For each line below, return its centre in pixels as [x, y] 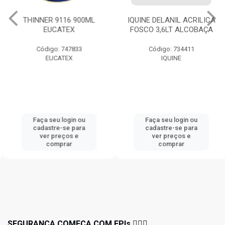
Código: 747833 [56, 49]
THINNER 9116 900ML [56, 20]
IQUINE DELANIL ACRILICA [169, 20]
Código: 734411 [169, 49]
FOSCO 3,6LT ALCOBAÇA [169, 30]
